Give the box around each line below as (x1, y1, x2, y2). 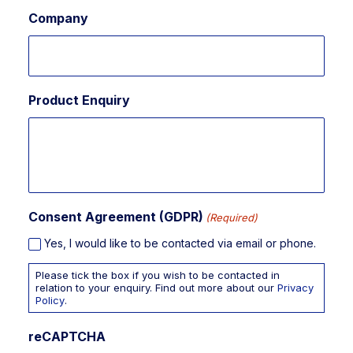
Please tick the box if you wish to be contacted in (35, 269, 280, 282)
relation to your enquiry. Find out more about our (35, 281, 277, 295)
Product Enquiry (28, 92, 130, 108)
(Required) (206, 211, 258, 224)
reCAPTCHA (28, 328, 106, 344)
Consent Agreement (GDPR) (28, 209, 203, 225)
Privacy (277, 281, 314, 295)
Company (28, 10, 88, 26)
